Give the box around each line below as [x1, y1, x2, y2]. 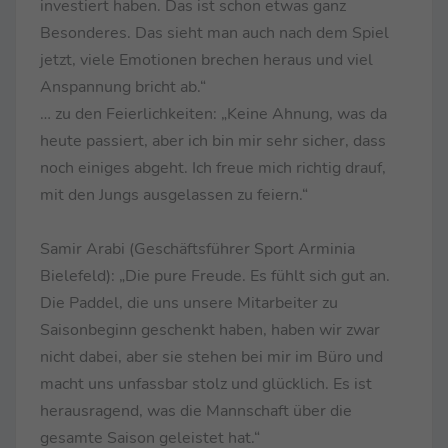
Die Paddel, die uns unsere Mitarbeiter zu [40, 291, 338, 314]
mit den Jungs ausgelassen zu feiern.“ [40, 183, 308, 206]
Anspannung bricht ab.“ [40, 75, 206, 98]
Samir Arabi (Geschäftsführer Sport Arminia [40, 237, 355, 260]
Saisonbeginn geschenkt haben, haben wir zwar [40, 318, 380, 341]
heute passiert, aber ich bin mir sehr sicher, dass [40, 129, 386, 152]
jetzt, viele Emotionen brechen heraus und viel [40, 48, 373, 71]
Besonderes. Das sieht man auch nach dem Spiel [40, 21, 389, 44]
